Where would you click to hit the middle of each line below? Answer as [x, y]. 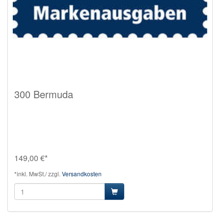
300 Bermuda [44, 94]
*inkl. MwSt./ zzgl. [38, 173]
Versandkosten [82, 173]
